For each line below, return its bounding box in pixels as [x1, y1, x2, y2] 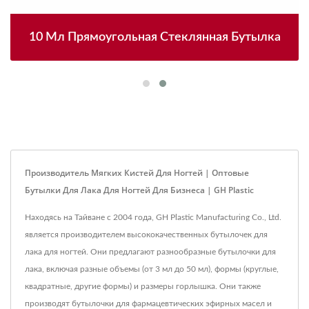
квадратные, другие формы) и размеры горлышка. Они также [25, 282, 261, 290]
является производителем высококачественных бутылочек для [25, 230, 268, 239]
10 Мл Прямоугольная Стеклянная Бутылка [28, 31, 281, 43]
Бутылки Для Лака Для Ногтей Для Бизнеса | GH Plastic [25, 184, 254, 196]
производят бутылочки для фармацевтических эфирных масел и [25, 299, 272, 308]
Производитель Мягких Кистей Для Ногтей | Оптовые [25, 167, 249, 179]
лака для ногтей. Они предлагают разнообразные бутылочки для [25, 248, 276, 256]
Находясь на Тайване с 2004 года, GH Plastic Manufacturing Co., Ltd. [25, 213, 281, 221]
